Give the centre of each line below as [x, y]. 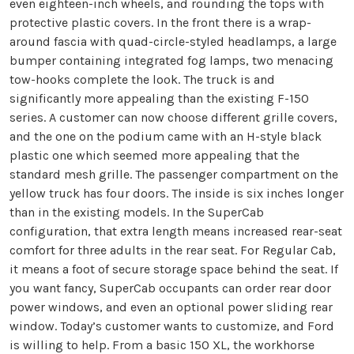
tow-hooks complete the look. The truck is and [142, 80]
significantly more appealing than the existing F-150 [159, 99]
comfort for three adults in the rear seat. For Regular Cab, [173, 250]
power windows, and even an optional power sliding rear [171, 307]
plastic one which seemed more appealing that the [154, 156]
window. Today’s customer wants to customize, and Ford [172, 326]
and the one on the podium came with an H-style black [166, 137]
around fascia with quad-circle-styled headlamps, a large [173, 42]
